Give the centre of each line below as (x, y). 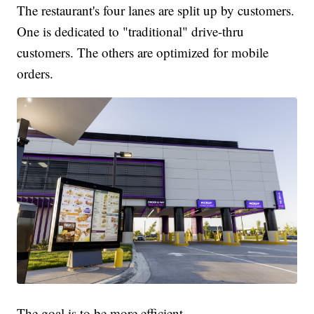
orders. (35, 73)
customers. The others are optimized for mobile (143, 52)
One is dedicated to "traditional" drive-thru (131, 31)
